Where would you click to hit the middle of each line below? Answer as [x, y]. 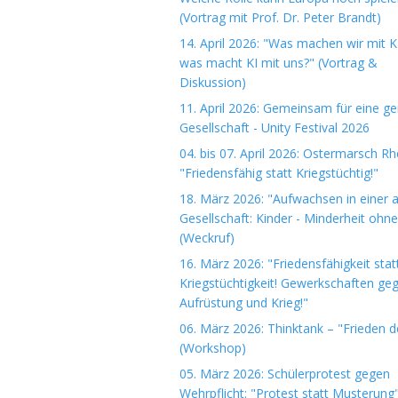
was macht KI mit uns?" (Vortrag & [279, 63]
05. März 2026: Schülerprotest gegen [285, 374]
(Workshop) [213, 348]
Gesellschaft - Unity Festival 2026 [275, 127]
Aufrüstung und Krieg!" [244, 302]
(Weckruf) [207, 238]
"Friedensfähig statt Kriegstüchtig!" [279, 173]
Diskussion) [213, 82]
